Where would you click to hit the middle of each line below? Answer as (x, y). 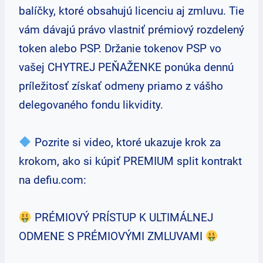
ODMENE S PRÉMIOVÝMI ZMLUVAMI (112, 236)
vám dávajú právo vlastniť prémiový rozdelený (131, 30)
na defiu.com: (53, 180)
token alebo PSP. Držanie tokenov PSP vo (120, 48)
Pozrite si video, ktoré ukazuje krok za (126, 142)
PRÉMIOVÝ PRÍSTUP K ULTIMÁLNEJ (122, 218)
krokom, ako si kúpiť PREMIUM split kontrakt (130, 161)
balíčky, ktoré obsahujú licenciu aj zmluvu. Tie (131, 11)
